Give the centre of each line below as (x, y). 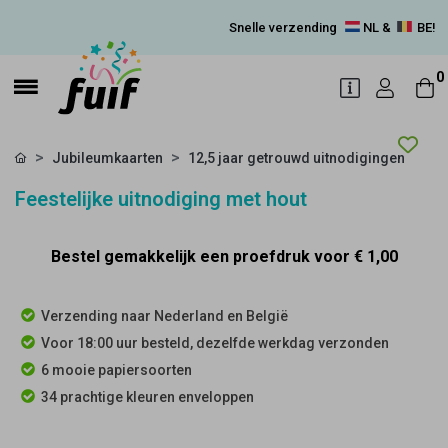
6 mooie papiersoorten (116, 370)
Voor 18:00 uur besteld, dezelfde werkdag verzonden (215, 343)
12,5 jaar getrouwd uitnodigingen (296, 158)
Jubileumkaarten (107, 158)
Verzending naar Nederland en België (164, 316)
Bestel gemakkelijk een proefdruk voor (202, 256)
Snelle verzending (284, 27)
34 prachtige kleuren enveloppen (147, 397)
